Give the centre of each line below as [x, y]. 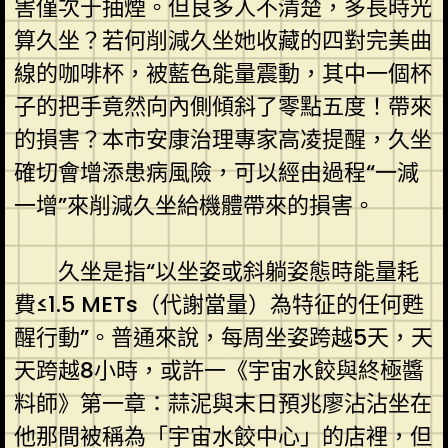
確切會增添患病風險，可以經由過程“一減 [216, 172]
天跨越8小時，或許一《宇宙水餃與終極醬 [218, 370]
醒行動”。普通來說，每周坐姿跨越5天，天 [223, 337]
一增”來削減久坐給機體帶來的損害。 [194, 205]
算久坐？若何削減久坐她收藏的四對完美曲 [222, 40]
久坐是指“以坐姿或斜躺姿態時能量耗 [238, 271]
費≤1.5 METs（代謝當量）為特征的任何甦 [218, 304]
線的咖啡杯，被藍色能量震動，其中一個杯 [222, 73]
